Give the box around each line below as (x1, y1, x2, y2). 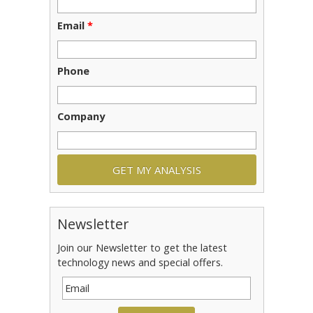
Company (57, 110, 105, 124)
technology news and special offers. (57, 256, 223, 270)
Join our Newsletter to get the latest (57, 241, 227, 255)
